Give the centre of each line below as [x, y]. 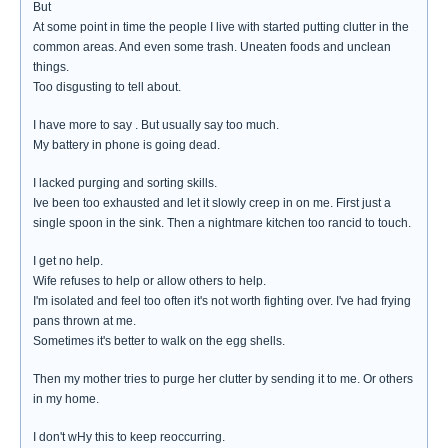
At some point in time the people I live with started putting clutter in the [221, 27]
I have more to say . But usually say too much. [156, 125]
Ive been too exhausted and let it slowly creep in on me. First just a [212, 203]
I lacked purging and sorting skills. [125, 183]
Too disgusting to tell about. [107, 87]
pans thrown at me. [84, 321]
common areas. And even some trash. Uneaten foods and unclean [212, 47]
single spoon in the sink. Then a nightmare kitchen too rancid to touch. [222, 223]
